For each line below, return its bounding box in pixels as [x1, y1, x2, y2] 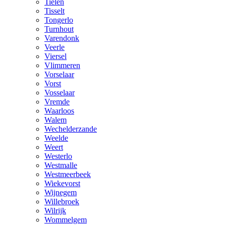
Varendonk [44, 33, 79, 42]
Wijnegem [44, 188, 77, 197]
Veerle [44, 42, 65, 51]
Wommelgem [44, 215, 87, 224]
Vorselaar [44, 70, 74, 79]
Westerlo [44, 151, 72, 160]
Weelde [44, 133, 68, 142]
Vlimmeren [44, 61, 80, 70]
